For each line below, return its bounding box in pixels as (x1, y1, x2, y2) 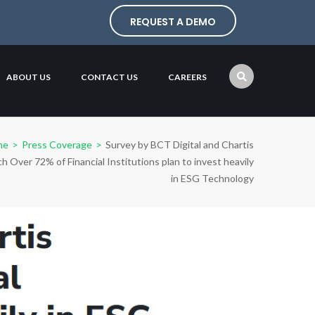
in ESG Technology (171, 172, 254, 184)
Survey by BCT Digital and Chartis (105, 138, 254, 150)
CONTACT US (81, 72, 138, 82)
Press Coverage (20, 138, 92, 150)
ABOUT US (6, 72, 51, 82)
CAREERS (168, 72, 207, 82)
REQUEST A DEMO (130, 15, 216, 29)
